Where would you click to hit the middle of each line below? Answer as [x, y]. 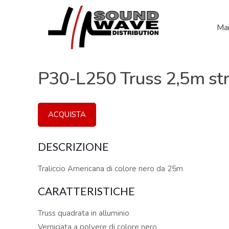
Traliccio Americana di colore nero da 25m [111, 169]
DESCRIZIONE [74, 146]
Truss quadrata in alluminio [84, 213]
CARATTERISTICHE [87, 191]
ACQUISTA [67, 114]
